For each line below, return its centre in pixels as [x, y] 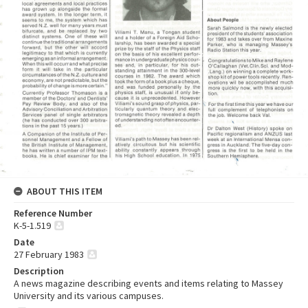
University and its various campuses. [89, 295]
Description [39, 271]
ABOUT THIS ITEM [65, 191]
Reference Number [53, 213]
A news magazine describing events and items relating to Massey [148, 283]
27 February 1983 [49, 254]
